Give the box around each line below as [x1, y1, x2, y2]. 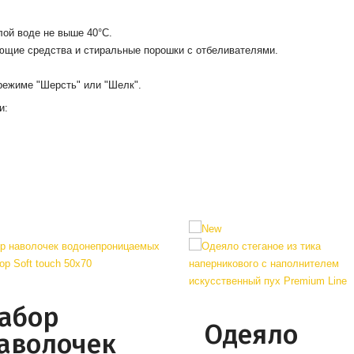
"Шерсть [36, 79, 77, 91]
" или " [76, 79, 108, 91]
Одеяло [204, 318, 298, 351]
